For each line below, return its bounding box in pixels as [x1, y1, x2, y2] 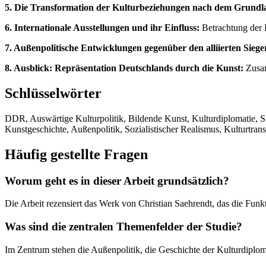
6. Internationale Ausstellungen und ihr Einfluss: [5, 22, 199, 33]
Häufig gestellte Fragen [5, 146, 148, 162]
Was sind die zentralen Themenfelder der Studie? [5, 220, 242, 233]
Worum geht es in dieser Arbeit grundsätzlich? [5, 174, 229, 187]
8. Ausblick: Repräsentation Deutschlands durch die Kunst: [5, 62, 243, 73]
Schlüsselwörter [5, 85, 102, 101]
